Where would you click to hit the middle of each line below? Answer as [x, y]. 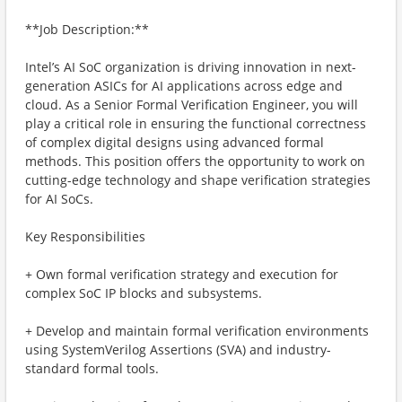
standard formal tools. [92, 368]
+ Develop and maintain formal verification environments [197, 331]
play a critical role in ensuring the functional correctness [196, 123]
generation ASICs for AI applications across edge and [184, 86]
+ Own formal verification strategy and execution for [182, 274]
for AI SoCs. [59, 199]
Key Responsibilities [85, 236]
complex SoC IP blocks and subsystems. [144, 293]
